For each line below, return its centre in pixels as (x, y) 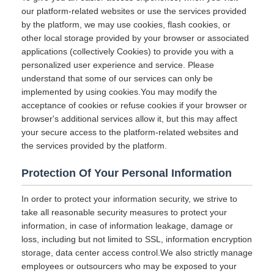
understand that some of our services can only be (117, 78)
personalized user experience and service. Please (118, 65)
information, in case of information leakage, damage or (127, 226)
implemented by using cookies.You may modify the (119, 92)
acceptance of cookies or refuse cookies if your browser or (134, 105)
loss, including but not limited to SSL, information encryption (137, 239)
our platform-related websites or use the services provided (134, 11)
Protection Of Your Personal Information (127, 173)
